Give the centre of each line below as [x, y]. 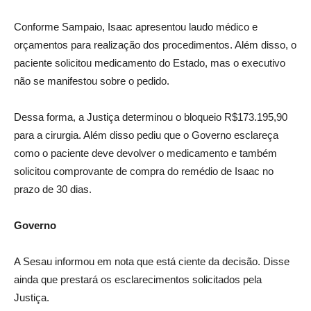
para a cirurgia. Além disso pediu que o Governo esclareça [146, 135]
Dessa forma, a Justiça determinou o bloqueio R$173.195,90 [151, 117]
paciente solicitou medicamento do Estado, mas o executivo [150, 63]
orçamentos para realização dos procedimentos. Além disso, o [155, 45]
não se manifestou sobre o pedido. [92, 81]
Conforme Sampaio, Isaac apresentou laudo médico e [136, 27]
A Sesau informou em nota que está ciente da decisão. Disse [152, 261]
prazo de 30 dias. [53, 189]
